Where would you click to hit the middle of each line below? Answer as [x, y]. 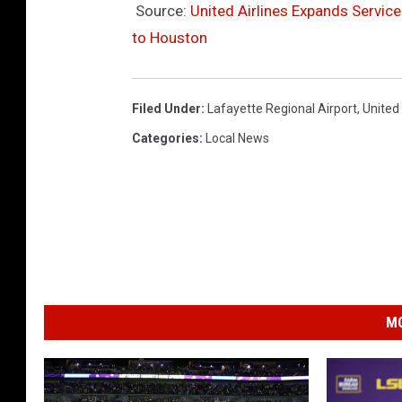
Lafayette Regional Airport [282, 108]
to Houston [170, 37]
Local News [237, 138]
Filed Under [166, 108]
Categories [166, 138]
